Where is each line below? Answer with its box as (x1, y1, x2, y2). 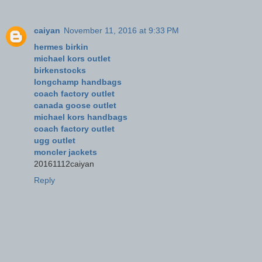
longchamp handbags (34, 77, 122, 87)
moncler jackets (34, 147, 97, 157)
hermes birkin (34, 42, 88, 51)
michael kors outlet (34, 53, 111, 63)
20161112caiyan (34, 158, 94, 168)
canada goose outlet (34, 100, 116, 110)
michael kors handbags (34, 112, 127, 122)
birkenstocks (34, 65, 86, 75)
